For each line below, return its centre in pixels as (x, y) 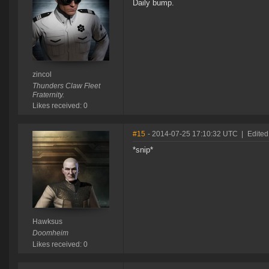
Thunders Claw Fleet (66, 86)
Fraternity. (48, 95)
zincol (42, 75)
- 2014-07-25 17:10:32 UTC (193, 134)
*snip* (143, 150)
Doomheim (50, 233)
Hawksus (47, 222)
